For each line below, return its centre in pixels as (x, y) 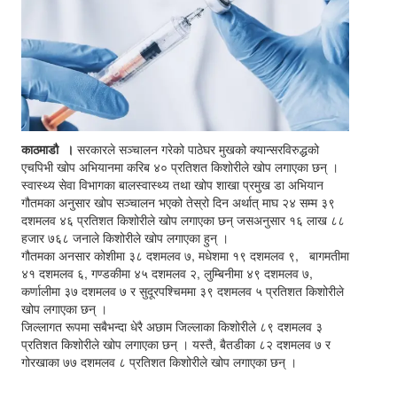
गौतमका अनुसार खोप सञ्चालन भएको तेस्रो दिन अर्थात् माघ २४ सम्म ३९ (178, 202)
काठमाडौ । (47, 149)
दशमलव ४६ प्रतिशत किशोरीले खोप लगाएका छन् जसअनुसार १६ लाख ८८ (183, 220)
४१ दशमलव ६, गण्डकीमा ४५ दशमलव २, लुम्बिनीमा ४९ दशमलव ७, (167, 273)
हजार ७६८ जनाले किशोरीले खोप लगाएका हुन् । (125, 238)
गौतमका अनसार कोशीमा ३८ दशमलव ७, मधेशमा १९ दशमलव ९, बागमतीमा (185, 256)
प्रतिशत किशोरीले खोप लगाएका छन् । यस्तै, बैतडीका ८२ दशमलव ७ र (176, 344)
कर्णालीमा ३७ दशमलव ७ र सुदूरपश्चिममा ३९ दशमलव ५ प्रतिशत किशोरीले (183, 291)
